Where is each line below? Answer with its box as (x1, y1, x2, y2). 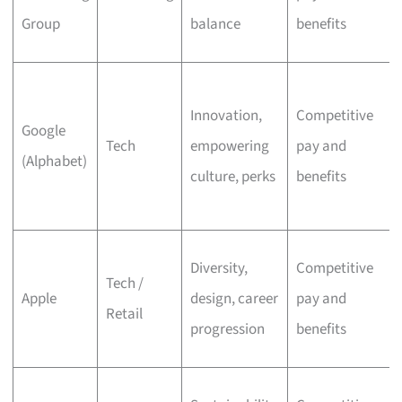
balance (189, 13, 240, 35)
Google (21, 119, 66, 142)
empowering (189, 135, 269, 157)
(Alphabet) (21, 150, 87, 172)
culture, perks (189, 165, 275, 188)
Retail (105, 302, 143, 325)
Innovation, (189, 104, 262, 127)
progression (189, 318, 265, 340)
